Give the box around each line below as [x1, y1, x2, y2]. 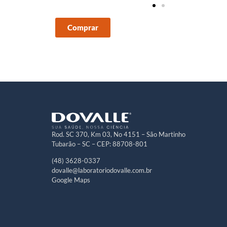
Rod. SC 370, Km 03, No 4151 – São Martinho [52, 130, 185, 138]
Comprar [67, 23, 98, 32]
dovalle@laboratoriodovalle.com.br [52, 166, 152, 175]
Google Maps [52, 176, 90, 184]
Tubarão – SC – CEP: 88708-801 [52, 139, 147, 148]
